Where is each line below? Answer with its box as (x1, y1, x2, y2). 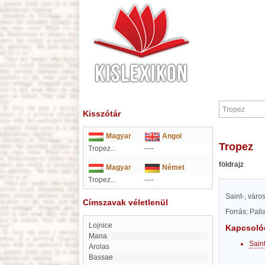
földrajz (219, 160, 244, 169)
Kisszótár (83, 109, 121, 118)
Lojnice (93, 221, 112, 230)
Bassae (93, 253, 113, 261)
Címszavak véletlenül (83, 198, 168, 207)
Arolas (93, 243, 109, 251)
